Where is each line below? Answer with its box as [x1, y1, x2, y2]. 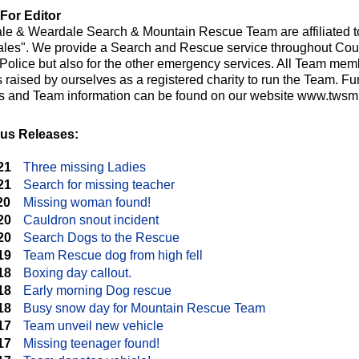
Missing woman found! [23, 196, 151, 209]
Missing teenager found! [23, 337, 159, 350]
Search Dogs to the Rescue [23, 231, 179, 244]
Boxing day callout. [23, 266, 131, 280]
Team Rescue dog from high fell [23, 248, 203, 262]
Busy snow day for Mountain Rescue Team [23, 301, 265, 315]
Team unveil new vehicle [23, 319, 163, 333]
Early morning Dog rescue [23, 284, 171, 297]
